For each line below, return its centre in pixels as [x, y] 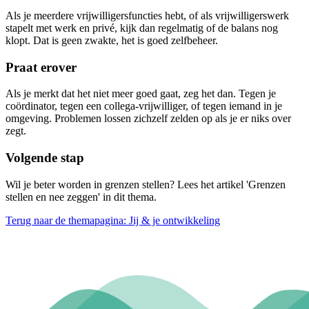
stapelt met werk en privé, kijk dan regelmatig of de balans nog [142, 28]
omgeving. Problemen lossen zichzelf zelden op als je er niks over [148, 119]
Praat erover [41, 67]
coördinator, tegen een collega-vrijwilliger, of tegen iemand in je [144, 106]
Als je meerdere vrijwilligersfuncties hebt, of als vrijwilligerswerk [147, 15]
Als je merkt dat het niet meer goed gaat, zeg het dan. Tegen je [141, 94]
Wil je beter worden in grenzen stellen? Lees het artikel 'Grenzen [146, 184]
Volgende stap [45, 158]
